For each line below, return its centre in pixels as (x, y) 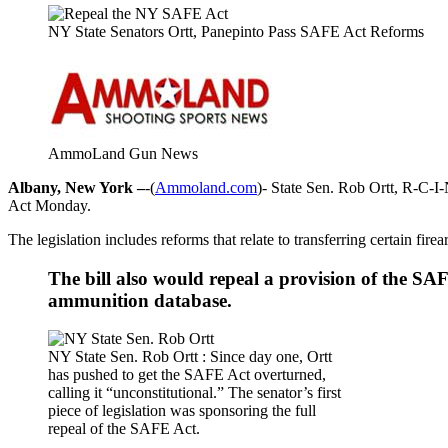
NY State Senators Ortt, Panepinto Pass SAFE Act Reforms (236, 31)
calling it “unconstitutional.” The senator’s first (194, 393)
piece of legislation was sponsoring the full (182, 411)
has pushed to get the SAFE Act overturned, (187, 375)
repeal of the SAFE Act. (124, 429)
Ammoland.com (206, 187)
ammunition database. (140, 300)
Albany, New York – (76, 187)
